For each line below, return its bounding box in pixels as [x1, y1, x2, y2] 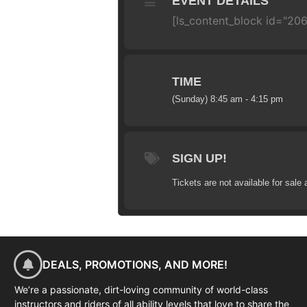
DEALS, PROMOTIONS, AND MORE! [42, 258, 228, 272]
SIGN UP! [172, 151, 227, 165]
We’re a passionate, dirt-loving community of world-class [14, 283, 268, 295]
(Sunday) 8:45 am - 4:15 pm [172, 93, 283, 104]
